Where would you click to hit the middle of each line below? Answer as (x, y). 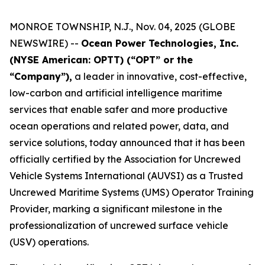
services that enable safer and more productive (119, 109)
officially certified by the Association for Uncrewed (125, 159)
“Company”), (41, 76)
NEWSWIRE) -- (45, 43)
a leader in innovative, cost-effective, (159, 76)
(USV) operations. (49, 242)
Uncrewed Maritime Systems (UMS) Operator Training (132, 192)
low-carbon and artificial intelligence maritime (116, 93)
